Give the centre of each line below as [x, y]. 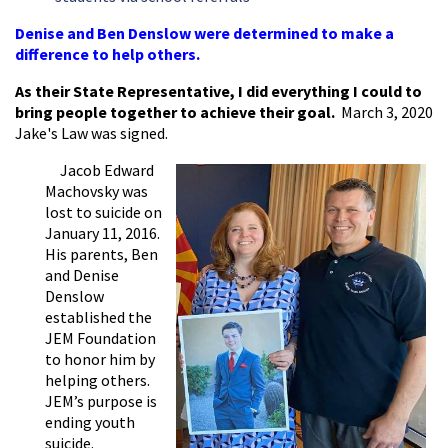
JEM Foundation [100, 338]
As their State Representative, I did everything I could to [218, 91]
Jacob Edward [107, 170]
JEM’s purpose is [101, 401]
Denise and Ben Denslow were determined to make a [204, 33]
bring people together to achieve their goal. [175, 112]
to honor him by [100, 359]
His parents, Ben [101, 254]
